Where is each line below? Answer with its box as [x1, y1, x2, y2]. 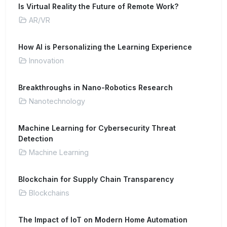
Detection [18, 134, 53, 143]
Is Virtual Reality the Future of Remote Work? [18, 2, 178, 11]
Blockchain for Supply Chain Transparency [18, 175, 174, 183]
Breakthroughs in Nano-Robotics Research [18, 83, 173, 92]
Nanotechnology [29, 97, 85, 105]
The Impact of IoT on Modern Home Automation [18, 215, 187, 224]
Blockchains [29, 188, 69, 197]
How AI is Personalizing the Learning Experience [18, 43, 192, 51]
